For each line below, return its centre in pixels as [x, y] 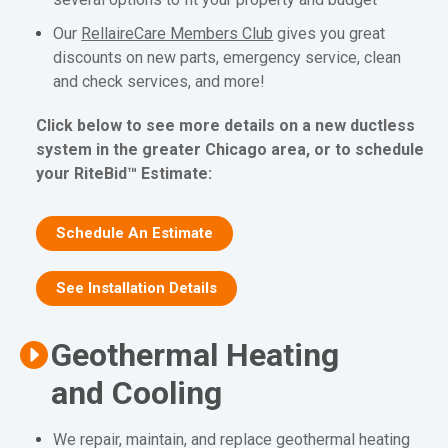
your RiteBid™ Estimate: [124, 173]
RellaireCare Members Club [177, 33]
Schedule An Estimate [135, 232]
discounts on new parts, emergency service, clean [227, 57]
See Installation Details [137, 287]
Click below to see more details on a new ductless [226, 125]
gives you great [329, 33]
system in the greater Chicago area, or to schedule [230, 149]
